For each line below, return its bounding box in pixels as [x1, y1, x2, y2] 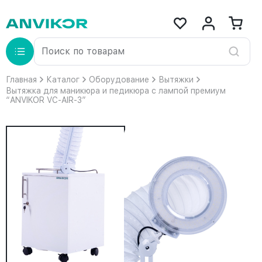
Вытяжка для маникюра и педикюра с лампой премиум [6, 86, 226, 95]
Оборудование [89, 75, 149, 84]
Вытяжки [158, 75, 194, 84]
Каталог [46, 75, 80, 84]
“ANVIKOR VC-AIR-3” [6, 95, 86, 105]
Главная [6, 75, 37, 84]
